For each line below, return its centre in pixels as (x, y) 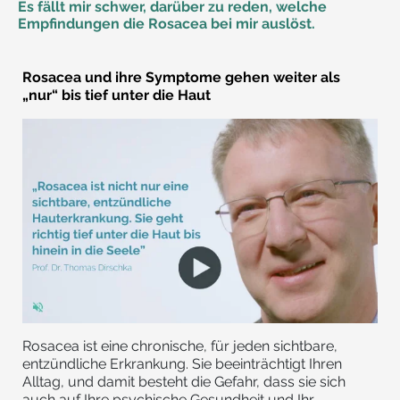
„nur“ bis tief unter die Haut (117, 95)
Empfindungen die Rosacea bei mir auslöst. (167, 23)
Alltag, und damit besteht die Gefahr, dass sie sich (184, 382)
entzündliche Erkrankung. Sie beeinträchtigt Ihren (182, 364)
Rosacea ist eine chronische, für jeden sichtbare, (180, 346)
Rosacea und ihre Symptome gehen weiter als (181, 77)
